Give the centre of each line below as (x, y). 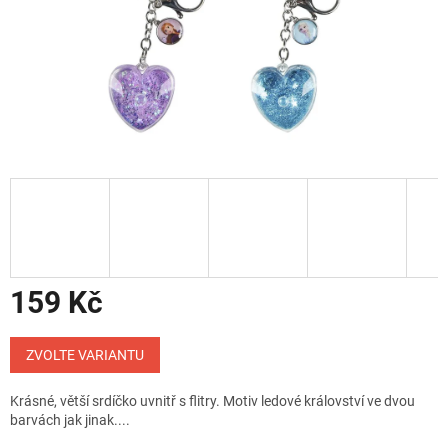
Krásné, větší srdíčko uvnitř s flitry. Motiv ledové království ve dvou (212, 401)
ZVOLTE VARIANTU (85, 355)
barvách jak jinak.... (70, 420)
